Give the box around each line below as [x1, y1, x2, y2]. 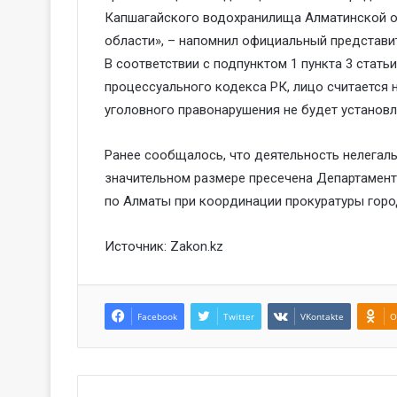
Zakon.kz [170, 237, 223, 254]
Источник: [105, 237, 170, 254]
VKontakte [300, 309, 344, 323]
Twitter [223, 309, 254, 323]
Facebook [137, 309, 177, 323]
